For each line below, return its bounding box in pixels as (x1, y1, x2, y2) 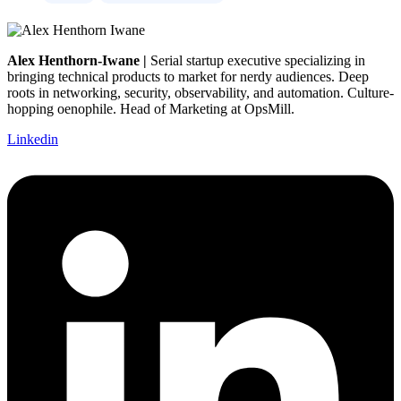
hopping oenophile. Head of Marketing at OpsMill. (7, 100, 294, 116)
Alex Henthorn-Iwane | (7, 52, 147, 68)
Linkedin (7, 131, 58, 147)
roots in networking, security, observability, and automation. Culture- (7, 84, 394, 100)
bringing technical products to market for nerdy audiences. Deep (7, 68, 369, 84)
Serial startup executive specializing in (147, 52, 365, 68)
